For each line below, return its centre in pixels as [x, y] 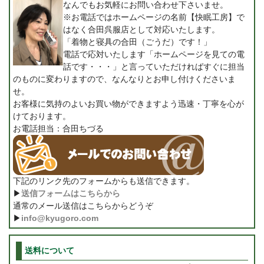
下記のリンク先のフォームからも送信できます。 [104, 181]
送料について [49, 250]
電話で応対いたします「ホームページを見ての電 [154, 54]
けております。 [42, 116]
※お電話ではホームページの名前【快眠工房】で [154, 17]
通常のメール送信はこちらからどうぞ [83, 205]
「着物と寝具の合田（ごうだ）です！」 [137, 42]
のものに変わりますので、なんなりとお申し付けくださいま [124, 79]
